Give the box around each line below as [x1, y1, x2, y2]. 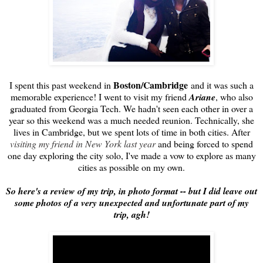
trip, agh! [113, 207, 150, 221]
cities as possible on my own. [78, 160, 185, 173]
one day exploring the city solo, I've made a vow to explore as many [7, 149, 256, 161]
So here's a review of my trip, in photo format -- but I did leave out [6, 184, 257, 197]
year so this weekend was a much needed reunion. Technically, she [9, 113, 254, 126]
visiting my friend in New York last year [10, 137, 156, 150]
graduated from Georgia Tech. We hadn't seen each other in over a [10, 102, 253, 114]
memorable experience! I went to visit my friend [10, 90, 189, 103]
